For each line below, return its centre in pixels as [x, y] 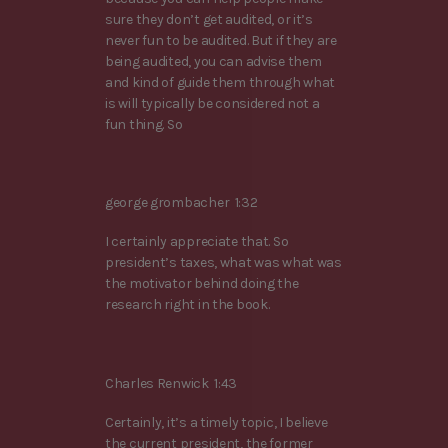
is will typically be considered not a [212, 103]
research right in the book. [187, 305]
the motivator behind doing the [202, 284]
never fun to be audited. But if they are [221, 40]
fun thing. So [144, 124]
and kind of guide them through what [220, 82]
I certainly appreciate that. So [197, 242]
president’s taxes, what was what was [223, 263]
